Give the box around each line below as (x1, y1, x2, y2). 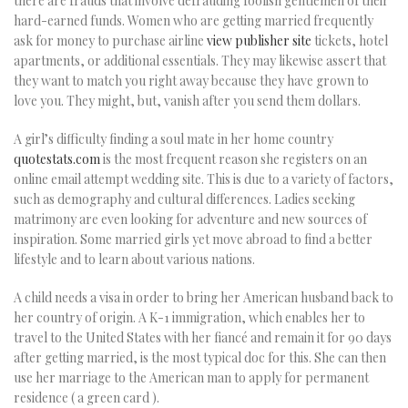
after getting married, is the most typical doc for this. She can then (14, 349, 386, 367)
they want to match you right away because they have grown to (14, 72, 369, 90)
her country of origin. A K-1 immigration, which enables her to (14, 309, 365, 327)
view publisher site (207, 32, 311, 50)
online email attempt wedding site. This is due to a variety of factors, (14, 170, 393, 189)
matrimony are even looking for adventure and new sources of (14, 210, 367, 229)
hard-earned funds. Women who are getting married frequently (14, 12, 373, 30)
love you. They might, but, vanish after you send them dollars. (14, 92, 361, 110)
